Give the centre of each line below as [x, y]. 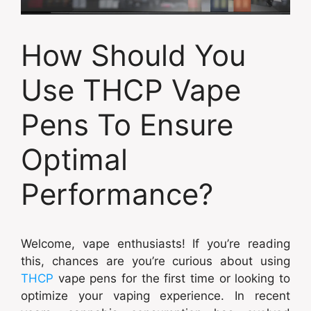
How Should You [133, 55]
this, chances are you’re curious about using [155, 261]
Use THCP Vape [131, 90]
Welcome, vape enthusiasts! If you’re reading [155, 243]
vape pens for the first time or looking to [172, 278]
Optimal [74, 159]
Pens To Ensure [127, 124]
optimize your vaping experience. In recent [155, 295]
